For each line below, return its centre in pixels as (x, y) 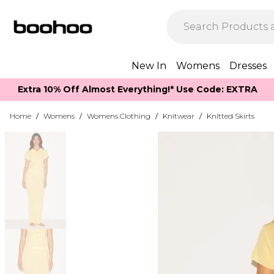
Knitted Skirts (231, 116)
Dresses (248, 66)
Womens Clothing (119, 116)
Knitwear (179, 116)
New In (149, 66)
